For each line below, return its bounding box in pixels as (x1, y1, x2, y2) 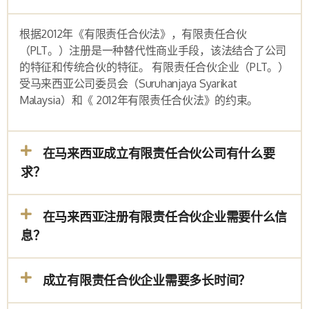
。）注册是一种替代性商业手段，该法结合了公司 (47, 43, 286, 57)
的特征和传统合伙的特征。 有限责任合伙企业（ (19, 60, 250, 74)
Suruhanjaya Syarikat (139, 77, 237, 90)
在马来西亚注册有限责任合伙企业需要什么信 (42, 209, 288, 225)
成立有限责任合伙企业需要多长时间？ (42, 272, 251, 288)
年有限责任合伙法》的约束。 (117, 93, 259, 107)
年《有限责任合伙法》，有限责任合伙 (62, 27, 247, 41)
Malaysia (19, 93, 61, 107)
